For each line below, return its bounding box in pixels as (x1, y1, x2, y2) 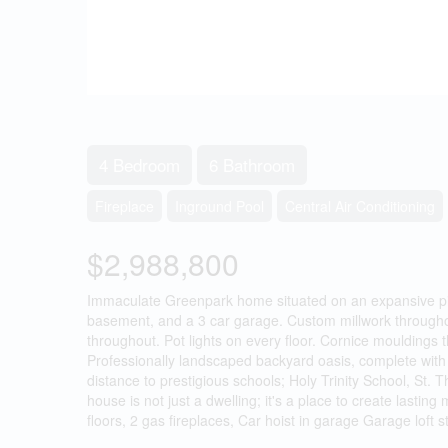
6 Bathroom (209, 152, 295, 177)
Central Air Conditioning (285, 196, 435, 216)
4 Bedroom (99, 152, 180, 177)
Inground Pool (175, 196, 264, 216)
